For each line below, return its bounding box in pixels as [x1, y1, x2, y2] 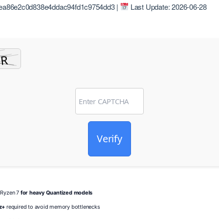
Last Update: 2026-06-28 [129, 1, 207, 12]
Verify [97, 131, 122, 145]
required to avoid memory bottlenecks [5, 203, 100, 210]
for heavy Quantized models [20, 189, 93, 196]
